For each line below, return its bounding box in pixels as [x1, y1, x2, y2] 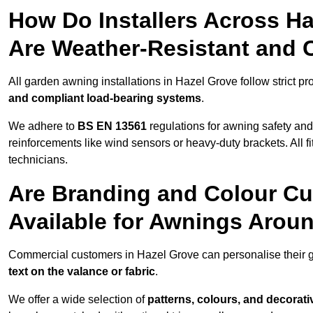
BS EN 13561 [78, 120, 147, 133]
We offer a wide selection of [8, 293, 147, 306]
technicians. [8, 154, 68, 166]
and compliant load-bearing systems [8, 92, 201, 105]
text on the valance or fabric [8, 265, 155, 278]
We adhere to [8, 120, 78, 133]
